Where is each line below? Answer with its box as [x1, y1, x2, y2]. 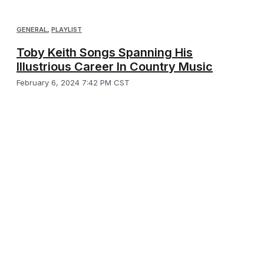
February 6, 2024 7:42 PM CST [16, 78, 130, 88]
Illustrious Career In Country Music [16, 60, 213, 74]
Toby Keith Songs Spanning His [16, 45, 193, 60]
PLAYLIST [51, 25, 82, 34]
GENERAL [16, 25, 47, 34]
